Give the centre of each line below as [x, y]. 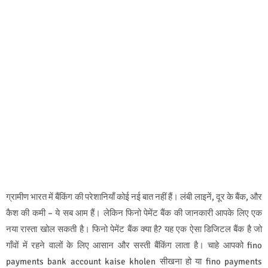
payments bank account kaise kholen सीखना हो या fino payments [134, 261]
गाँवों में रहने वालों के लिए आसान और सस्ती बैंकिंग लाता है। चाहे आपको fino [134, 245]
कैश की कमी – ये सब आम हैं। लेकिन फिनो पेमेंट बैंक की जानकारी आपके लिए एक [134, 213]
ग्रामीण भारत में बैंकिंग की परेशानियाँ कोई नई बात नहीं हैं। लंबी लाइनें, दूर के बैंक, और [134, 197]
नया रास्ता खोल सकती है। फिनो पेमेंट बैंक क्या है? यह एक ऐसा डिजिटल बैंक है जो [134, 229]
